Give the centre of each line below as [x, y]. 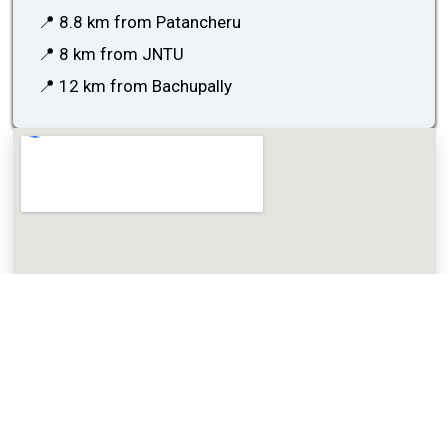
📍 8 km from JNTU [111, 54]
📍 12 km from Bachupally [135, 86]
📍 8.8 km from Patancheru [140, 22]
